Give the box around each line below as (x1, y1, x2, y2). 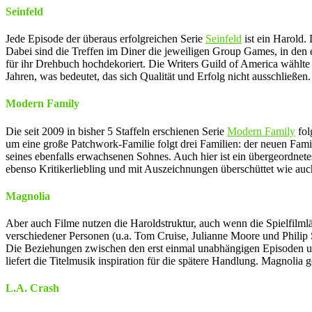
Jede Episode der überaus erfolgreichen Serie (6, 33, 205, 45)
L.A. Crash (6, 282, 59, 295)
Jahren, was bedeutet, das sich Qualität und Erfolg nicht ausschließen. (6, 70, 311, 83)
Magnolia (6, 189, 50, 202)
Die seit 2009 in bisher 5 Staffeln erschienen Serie (6, 125, 227, 137)
